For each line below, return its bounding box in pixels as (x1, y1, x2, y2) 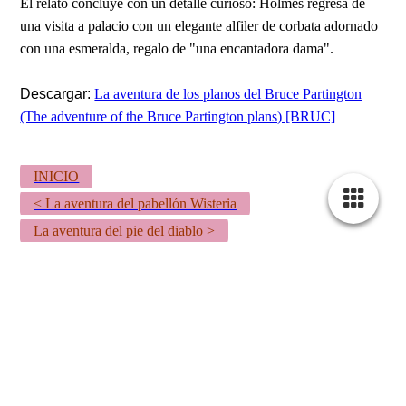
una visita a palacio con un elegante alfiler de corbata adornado (20, 17, 379, 34)
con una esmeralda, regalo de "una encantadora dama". (20, 40, 334, 56)
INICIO (34, 168, 80, 184)
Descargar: (20, 85, 92, 101)
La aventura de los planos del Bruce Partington (94, 85, 362, 101)
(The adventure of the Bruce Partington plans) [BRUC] (20, 108, 336, 124)
